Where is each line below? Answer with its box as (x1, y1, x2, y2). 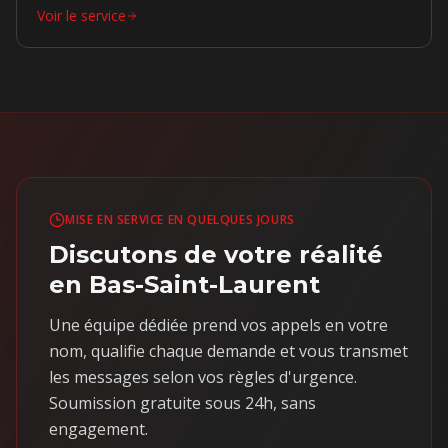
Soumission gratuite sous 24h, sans (49, 392, 316, 414)
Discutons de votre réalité (49, 240, 383, 269)
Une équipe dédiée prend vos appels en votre (49, 314, 388, 336)
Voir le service (37, 6, 126, 25)
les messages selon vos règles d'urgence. (49, 366, 357, 388)
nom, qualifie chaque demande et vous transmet (49, 340, 408, 362)
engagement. (49, 418, 148, 440)
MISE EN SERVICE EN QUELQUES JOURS (65, 211, 295, 228)
